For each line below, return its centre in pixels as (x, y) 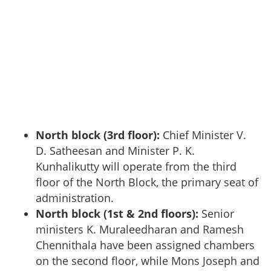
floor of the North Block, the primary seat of (147, 182)
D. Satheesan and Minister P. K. (115, 150)
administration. (75, 198)
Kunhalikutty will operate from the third (136, 166)
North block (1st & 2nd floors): (117, 213)
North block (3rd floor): (98, 135)
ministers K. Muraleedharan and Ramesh (140, 229)
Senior (216, 213)
